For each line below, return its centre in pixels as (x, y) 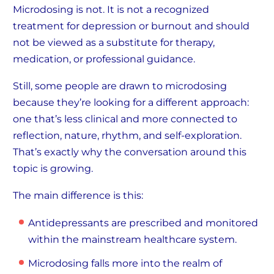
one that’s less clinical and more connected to (125, 119)
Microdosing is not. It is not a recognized (111, 10)
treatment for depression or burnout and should (131, 26)
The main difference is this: (78, 196)
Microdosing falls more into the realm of (125, 263)
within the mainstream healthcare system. (132, 239)
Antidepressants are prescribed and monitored (143, 223)
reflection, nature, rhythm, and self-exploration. (127, 136)
